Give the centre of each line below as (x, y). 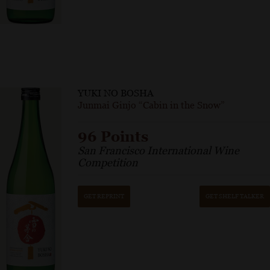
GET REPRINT (104, 196)
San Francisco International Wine (159, 150)
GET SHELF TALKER (235, 196)
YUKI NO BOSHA (116, 93)
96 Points (113, 137)
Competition (108, 162)
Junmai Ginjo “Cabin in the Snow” (152, 105)
